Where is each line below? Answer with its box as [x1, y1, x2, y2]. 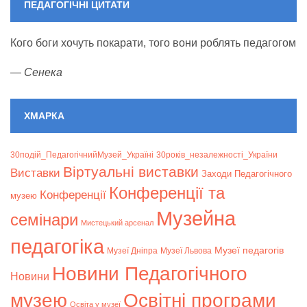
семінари [10, 210, 78, 230]
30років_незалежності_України [156, 150, 278, 160]
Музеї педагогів [214, 245, 284, 256]
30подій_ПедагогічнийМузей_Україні [10, 150, 153, 160]
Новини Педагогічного [52, 262, 247, 285]
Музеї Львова [160, 246, 212, 256]
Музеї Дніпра [107, 246, 158, 256]
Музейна [156, 207, 236, 230]
